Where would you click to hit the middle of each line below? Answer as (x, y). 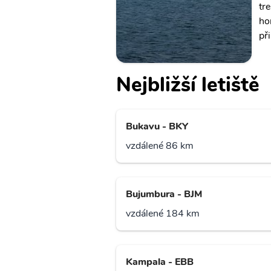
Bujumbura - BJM (164, 194)
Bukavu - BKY (157, 127)
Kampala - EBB (160, 262)
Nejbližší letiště (188, 85)
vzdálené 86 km (160, 146)
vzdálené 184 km (163, 214)
